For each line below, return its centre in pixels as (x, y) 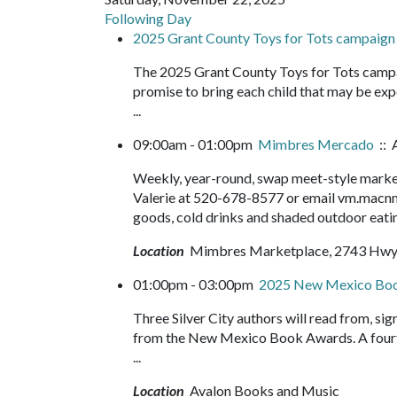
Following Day (148, 18)
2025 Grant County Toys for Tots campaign (264, 38)
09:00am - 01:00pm (195, 144)
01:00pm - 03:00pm (196, 284)
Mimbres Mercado (316, 144)
